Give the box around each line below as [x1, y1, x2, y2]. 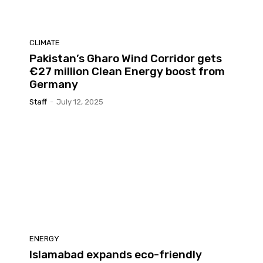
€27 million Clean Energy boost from [29, 64, 225, 78]
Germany [29, 77, 78, 91]
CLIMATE [29, 38, 60, 47]
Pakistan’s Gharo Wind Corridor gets [29, 51, 222, 65]
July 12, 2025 [56, 97, 103, 106]
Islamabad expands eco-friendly [29, 248, 202, 262]
